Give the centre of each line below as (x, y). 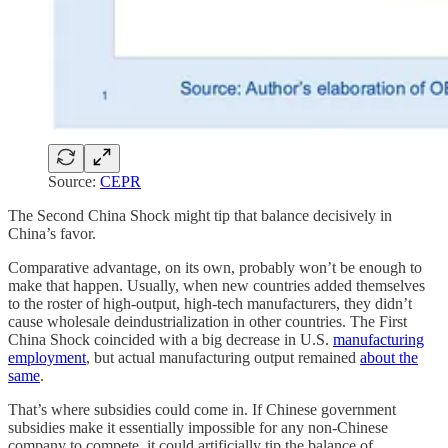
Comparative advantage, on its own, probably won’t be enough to (215, 267)
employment (47, 357)
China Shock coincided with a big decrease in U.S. (170, 339)
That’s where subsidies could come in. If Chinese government (202, 409)
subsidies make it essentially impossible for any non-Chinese (198, 427)
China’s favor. (52, 233)
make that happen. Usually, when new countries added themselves (216, 285)
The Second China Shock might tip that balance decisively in (200, 215)
